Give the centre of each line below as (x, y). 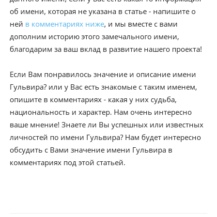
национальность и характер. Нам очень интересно (101, 112)
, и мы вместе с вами (141, 24)
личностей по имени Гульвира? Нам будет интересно (105, 137)
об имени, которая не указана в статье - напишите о (103, 11)
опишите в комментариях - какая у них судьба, (93, 99)
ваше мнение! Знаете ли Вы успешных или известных (107, 124)
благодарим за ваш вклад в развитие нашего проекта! (106, 49)
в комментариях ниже (65, 24)
